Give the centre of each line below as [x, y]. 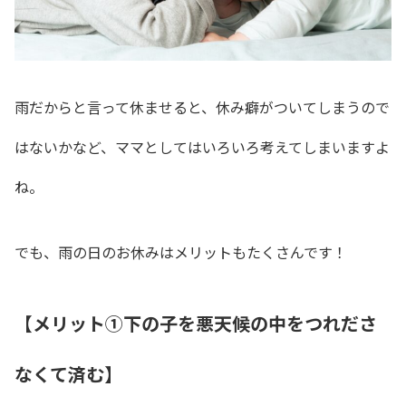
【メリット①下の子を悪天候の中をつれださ [196, 324]
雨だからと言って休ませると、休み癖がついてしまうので [202, 106]
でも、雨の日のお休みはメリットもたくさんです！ [181, 252]
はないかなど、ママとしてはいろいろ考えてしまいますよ [202, 146]
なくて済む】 [68, 374]
